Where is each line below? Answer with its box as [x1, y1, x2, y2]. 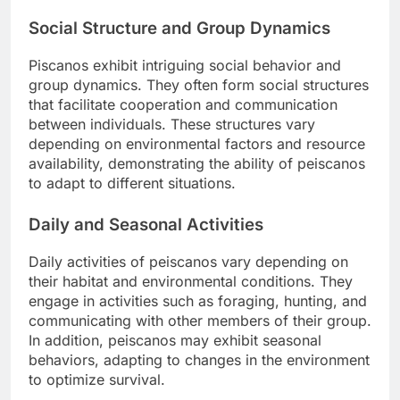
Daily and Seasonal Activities [29, 213, 263, 235]
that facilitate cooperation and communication [29, 95, 337, 113]
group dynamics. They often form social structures [29, 75, 369, 94]
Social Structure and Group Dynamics [29, 18, 330, 39]
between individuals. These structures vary [29, 114, 315, 133]
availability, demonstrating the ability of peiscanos [29, 154, 365, 172]
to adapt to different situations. [29, 173, 236, 192]
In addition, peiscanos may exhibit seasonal [29, 330, 321, 349]
